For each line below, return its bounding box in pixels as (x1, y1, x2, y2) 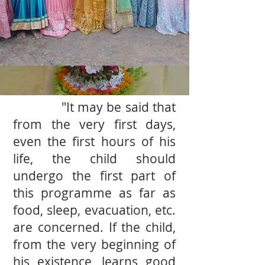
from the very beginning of (13, 236, 176, 253)
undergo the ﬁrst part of (13, 167, 176, 184)
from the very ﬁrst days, (13, 116, 176, 132)
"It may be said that (13, 99, 176, 115)
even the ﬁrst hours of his (13, 133, 176, 150)
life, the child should (13, 150, 176, 167)
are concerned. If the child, (13, 219, 176, 235)
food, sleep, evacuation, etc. (13, 202, 176, 218)
